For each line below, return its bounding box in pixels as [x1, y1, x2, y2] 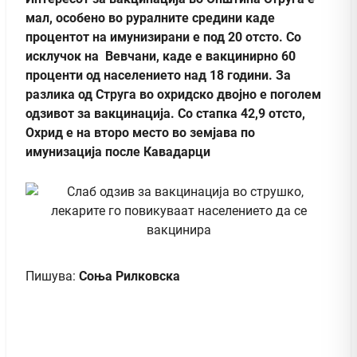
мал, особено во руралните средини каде [25, 10, 275, 25]
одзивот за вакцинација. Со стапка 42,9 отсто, [25, 105, 305, 121]
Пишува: [25, 268, 79, 284]
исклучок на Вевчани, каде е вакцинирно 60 [25, 48, 296, 64]
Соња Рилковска [79, 268, 180, 284]
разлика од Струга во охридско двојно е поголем [25, 86, 321, 102]
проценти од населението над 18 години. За [25, 67, 291, 83]
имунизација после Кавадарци [25, 143, 210, 159]
